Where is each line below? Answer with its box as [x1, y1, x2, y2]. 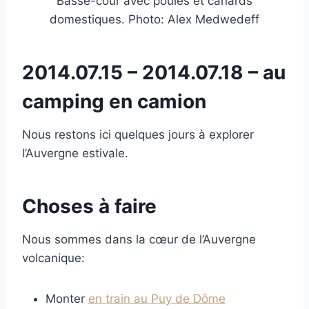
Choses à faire [22, 194, 157, 218]
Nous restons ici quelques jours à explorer [22, 127, 254, 141]
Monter [46, 291, 88, 306]
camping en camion [22, 89, 206, 113]
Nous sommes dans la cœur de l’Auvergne [22, 232, 256, 246]
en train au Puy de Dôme [88, 291, 226, 306]
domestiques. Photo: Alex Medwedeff [50, 12, 259, 26]
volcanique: [22, 250, 85, 265]
